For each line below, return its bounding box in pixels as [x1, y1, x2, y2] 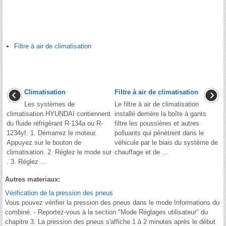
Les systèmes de [24, 100, 75, 108]
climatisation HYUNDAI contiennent [7, 109, 110, 118]
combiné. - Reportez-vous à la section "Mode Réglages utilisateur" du [5, 208, 208, 216]
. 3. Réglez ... [7, 157, 46, 165]
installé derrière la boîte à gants [115, 109, 206, 118]
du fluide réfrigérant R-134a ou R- [7, 119, 103, 127]
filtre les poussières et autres [115, 119, 199, 127]
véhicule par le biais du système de [115, 138, 218, 146]
